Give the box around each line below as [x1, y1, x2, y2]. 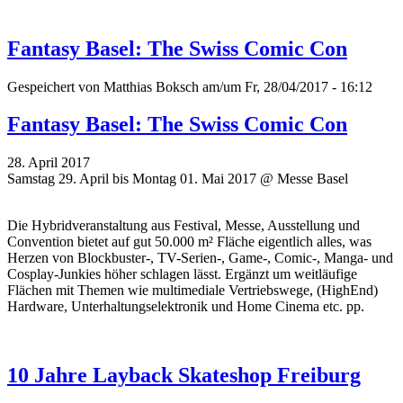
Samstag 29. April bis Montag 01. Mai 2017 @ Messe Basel [7, 171, 348, 187]
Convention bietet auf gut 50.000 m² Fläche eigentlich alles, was [7, 234, 372, 250]
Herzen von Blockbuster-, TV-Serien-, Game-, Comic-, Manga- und [7, 250, 393, 266]
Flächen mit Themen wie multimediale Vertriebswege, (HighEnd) [7, 282, 378, 299]
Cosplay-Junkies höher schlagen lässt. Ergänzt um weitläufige [7, 266, 357, 282]
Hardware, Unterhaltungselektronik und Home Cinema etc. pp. [7, 299, 368, 315]
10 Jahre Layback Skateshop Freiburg [7, 363, 361, 388]
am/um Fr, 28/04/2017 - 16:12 [199, 78, 372, 94]
